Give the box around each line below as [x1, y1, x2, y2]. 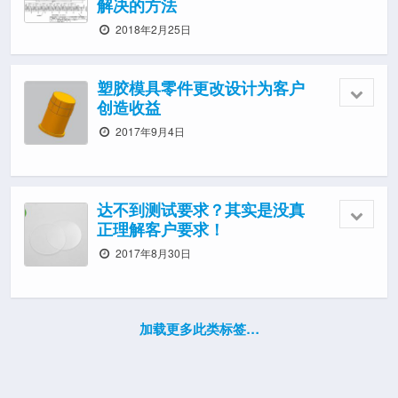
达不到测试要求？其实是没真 [97, 197, 305, 221]
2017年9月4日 [113, 123, 186, 139]
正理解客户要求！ [97, 217, 225, 241]
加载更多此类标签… [139, 319, 259, 338]
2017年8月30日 [113, 245, 192, 260]
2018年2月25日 [113, 21, 192, 36]
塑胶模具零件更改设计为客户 [97, 76, 305, 99]
